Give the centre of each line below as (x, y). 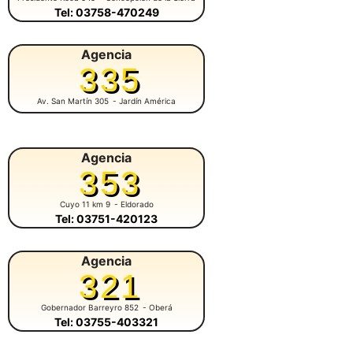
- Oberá (157, 307)
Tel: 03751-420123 (106, 218)
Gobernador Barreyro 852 (89, 307)
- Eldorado (134, 204)
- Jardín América (144, 100)
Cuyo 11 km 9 (85, 204)
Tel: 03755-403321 (106, 321)
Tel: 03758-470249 (106, 12)
